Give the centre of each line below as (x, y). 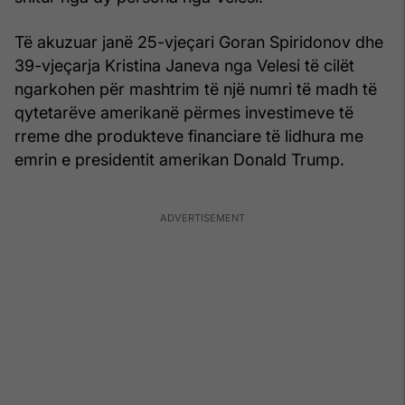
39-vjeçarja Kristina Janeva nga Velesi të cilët (184, 65)
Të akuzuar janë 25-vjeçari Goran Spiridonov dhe (199, 42)
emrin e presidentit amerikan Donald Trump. (179, 159)
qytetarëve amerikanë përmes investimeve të (184, 112)
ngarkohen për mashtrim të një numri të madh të (196, 89)
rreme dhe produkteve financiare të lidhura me (189, 136)
